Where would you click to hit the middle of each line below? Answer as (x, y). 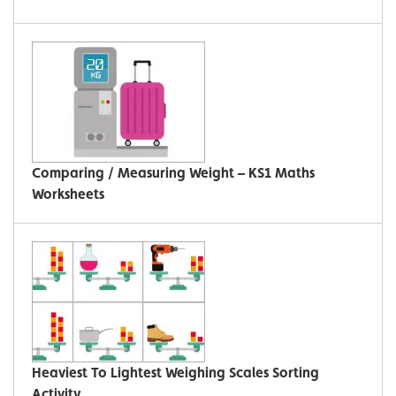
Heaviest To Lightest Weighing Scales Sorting (175, 372)
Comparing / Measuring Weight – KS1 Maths (173, 172)
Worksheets (68, 194)
